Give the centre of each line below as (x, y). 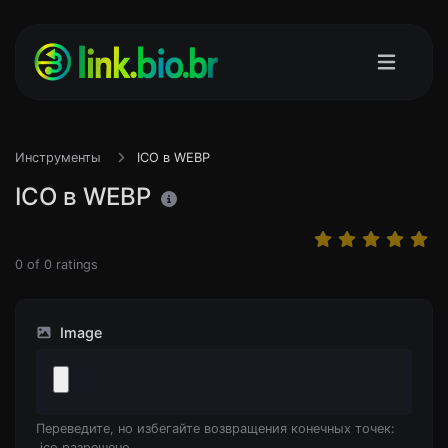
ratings (75, 264)
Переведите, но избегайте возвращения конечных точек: (215, 428)
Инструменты (58, 157)
